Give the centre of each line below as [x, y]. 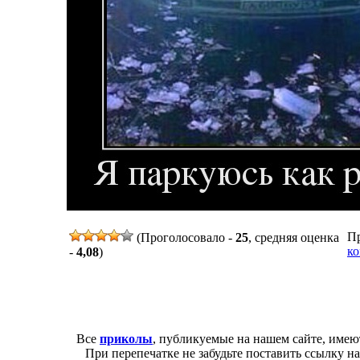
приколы [126, 339]
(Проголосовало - [184, 238]
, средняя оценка [294, 238]
